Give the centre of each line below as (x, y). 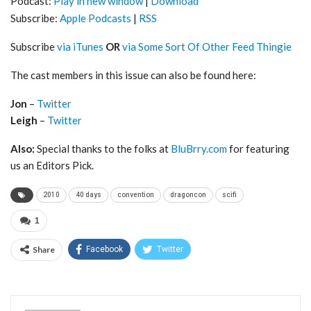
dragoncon (188, 194)
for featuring (258, 148)
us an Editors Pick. (52, 165)
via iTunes (80, 46)
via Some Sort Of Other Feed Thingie (207, 46)
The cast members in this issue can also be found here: (133, 75)
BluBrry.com (199, 148)
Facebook (104, 249)
